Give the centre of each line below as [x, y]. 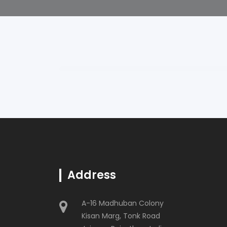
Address [92, 175]
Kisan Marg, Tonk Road [121, 216]
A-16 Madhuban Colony [123, 203]
